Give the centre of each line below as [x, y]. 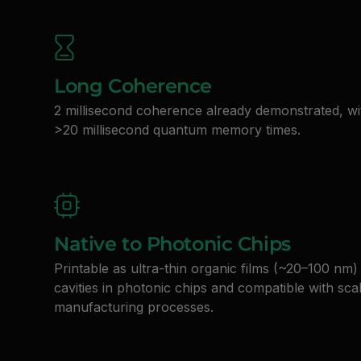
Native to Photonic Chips [172, 243]
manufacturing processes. [134, 307]
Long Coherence [133, 85]
